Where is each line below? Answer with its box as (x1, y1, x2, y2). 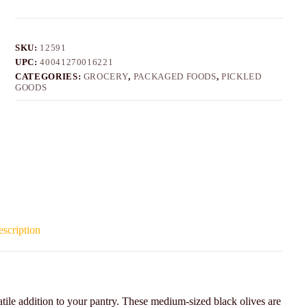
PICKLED (221, 71, 262, 82)
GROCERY (83, 71, 129, 82)
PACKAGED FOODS (133, 71, 217, 82)
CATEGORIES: (15, 71, 84, 82)
